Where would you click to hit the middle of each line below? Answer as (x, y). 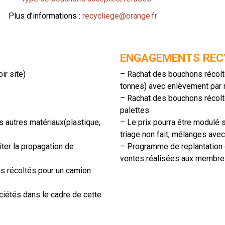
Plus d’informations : (46, 16)
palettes (135, 110)
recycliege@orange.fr (120, 16)
